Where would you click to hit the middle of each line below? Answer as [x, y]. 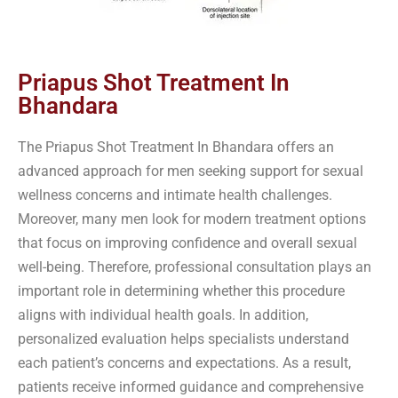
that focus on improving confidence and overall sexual [187, 243]
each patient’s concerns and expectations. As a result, [184, 362]
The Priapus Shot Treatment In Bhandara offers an [176, 147]
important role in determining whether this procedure [181, 291]
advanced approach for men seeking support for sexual [191, 171]
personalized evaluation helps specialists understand [183, 338]
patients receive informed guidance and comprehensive [191, 386]
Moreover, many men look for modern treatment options [192, 219]
